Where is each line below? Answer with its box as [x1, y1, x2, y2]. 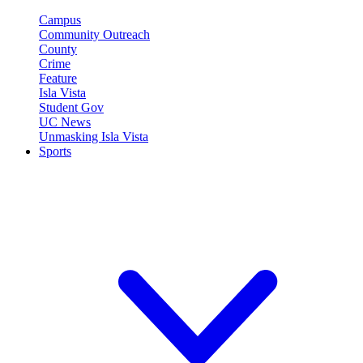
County [39, 41, 77, 56]
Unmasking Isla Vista [39, 129, 148, 143]
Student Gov [39, 100, 104, 114]
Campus [39, 12, 81, 27]
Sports [39, 143, 71, 158]
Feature [39, 70, 77, 85]
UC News [39, 114, 91, 129]
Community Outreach [39, 27, 150, 41]
